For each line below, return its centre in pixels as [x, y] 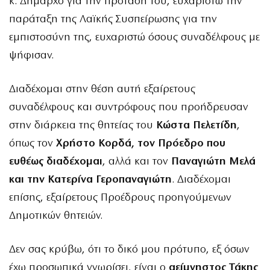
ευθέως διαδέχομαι [56, 162]
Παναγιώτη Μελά [213, 162]
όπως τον [33, 143]
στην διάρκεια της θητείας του [83, 125]
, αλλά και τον [137, 162]
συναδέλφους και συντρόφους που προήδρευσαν [129, 107]
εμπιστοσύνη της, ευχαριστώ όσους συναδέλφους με [134, 37]
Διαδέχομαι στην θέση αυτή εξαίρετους [102, 89]
